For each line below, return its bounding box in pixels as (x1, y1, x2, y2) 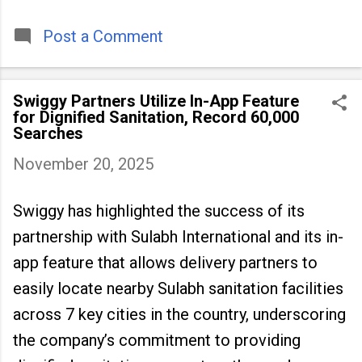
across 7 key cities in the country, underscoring (13, 305, 346, 324)
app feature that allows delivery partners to (13, 253, 318, 272)
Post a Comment (43, 27, 163, 46)
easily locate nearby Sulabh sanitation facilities (13, 279, 343, 298)
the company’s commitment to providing (13, 330, 301, 350)
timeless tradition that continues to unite (13, 7, 301, 27)
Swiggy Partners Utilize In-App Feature (13, 91, 299, 111)
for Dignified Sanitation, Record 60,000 (13, 107, 299, 127)
